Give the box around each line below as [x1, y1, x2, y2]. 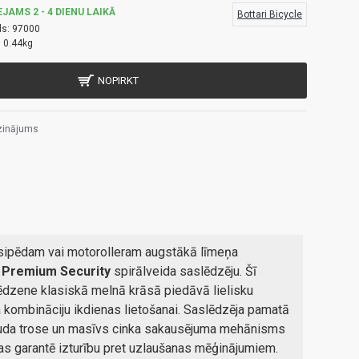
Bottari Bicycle [237, 9, 302, 20]
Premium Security [2, 264, 111, 279]
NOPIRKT [97, 75, 139, 87]
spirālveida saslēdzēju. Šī [111, 264, 256, 279]
